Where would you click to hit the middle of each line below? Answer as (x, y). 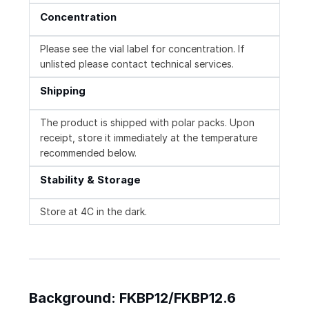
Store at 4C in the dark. (93, 212)
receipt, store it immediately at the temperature (149, 138)
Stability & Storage (90, 180)
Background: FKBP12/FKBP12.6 (132, 298)
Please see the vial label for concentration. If (142, 49)
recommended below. (88, 153)
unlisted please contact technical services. (137, 64)
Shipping (63, 91)
